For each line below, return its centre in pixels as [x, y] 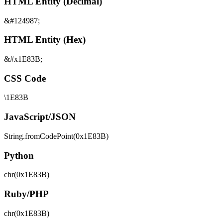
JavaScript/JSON [40, 117]
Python [19, 155]
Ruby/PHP [26, 194]
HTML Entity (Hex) [45, 40]
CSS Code [25, 78]
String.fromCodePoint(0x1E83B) [56, 136]
